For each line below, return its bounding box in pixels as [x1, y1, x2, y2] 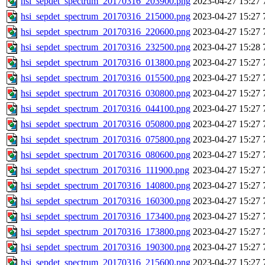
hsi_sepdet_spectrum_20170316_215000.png [21, 11, 190, 22]
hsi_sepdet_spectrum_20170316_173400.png [21, 211, 190, 222]
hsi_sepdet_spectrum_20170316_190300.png [21, 242, 190, 253]
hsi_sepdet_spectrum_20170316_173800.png [21, 227, 190, 237]
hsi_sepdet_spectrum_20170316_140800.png [21, 180, 190, 191]
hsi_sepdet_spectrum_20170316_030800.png [21, 88, 190, 99]
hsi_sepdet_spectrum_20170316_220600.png [21, 27, 190, 37]
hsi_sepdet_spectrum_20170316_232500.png [21, 42, 190, 53]
